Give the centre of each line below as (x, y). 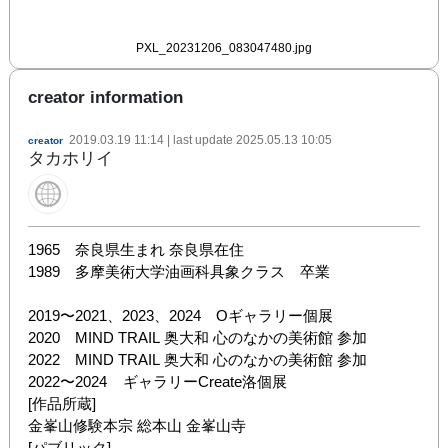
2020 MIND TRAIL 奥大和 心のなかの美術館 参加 (197, 337)
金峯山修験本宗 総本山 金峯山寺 (137, 425)
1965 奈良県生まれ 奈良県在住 (136, 249)
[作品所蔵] (62, 403)
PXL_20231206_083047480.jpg (224, 47)
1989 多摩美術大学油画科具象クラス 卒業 (179, 271)
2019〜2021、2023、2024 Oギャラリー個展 (180, 315)
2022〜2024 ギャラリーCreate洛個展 (157, 381)
